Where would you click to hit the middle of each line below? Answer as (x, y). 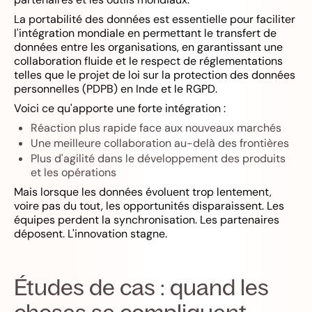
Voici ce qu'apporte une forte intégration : (120, 108)
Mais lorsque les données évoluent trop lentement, (143, 192)
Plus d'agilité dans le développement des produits (158, 158)
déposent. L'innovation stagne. (91, 233)
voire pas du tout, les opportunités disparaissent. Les (149, 205)
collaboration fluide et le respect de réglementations (148, 61)
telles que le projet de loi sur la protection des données (155, 75)
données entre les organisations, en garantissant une (148, 47)
